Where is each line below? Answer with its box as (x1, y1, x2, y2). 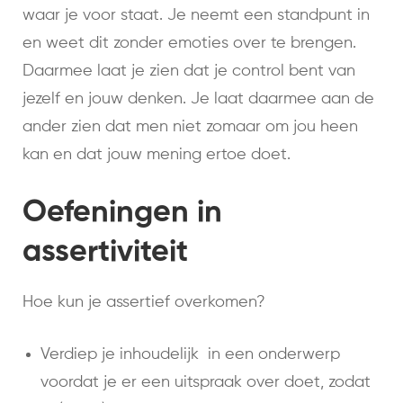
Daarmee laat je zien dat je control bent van (22, 63, 355, 80)
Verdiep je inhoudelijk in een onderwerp (40, 346, 340, 363)
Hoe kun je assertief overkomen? (22, 294, 265, 311)
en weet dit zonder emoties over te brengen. (22, 35, 356, 52)
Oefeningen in (22, 198, 222, 229)
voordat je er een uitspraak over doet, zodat (40, 374, 371, 391)
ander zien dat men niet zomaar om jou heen (22, 119, 358, 136)
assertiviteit (22, 237, 188, 269)
